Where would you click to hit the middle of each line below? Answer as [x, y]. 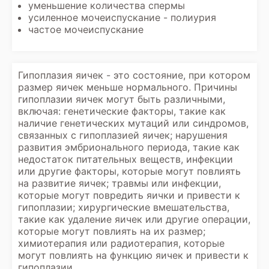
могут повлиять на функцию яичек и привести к [133, 255]
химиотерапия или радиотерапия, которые [121, 243]
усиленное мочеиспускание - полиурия [122, 17]
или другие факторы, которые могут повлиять [129, 171]
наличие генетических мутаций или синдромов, [133, 123]
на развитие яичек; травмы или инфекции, [119, 183]
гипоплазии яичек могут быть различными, [122, 99]
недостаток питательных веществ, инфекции [125, 159]
